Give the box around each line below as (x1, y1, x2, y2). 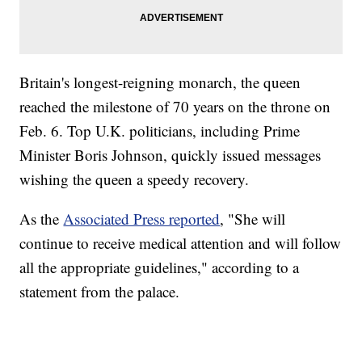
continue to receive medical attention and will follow (19, 233, 342, 254)
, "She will (220, 208, 286, 229)
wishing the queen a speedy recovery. (19, 169, 250, 190)
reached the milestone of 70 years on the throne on (19, 96, 331, 117)
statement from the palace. (19, 281, 180, 302)
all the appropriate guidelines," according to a (19, 257, 300, 278)
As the (19, 208, 64, 229)
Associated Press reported (63, 208, 221, 229)
